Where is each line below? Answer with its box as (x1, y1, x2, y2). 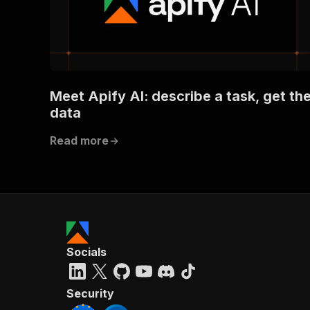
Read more (50, 133, 109, 147)
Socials (66, 244, 107, 259)
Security (66, 286, 114, 300)
